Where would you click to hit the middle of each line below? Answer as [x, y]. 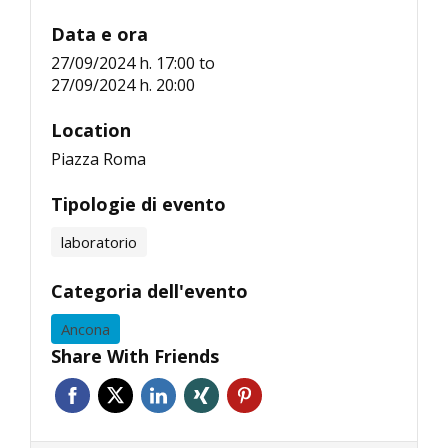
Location [91, 130]
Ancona [85, 329]
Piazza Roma [98, 159]
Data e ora [99, 34]
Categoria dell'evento [149, 291]
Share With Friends [135, 356]
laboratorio [99, 242]
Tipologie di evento [138, 204]
